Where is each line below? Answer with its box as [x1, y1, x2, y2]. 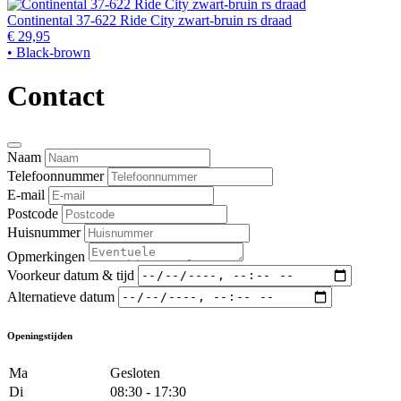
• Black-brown [7, 44, 90, 60]
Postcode [7, 205, 58, 221]
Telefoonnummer [7, 167, 104, 183]
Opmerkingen [7, 248, 85, 264]
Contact [7, 80, 105, 113]
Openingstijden [7, 329, 73, 341]
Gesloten [110, 364, 160, 380]
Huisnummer [7, 224, 81, 240]
